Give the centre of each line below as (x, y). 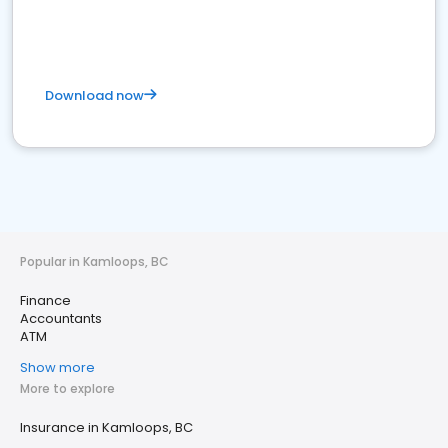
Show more (57, 367)
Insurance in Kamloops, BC (106, 427)
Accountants (61, 318)
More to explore (67, 388)
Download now (94, 95)
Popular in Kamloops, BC (94, 261)
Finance (45, 300)
